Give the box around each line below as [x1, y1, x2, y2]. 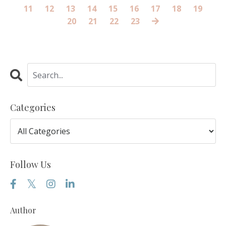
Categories [10, 101, 55, 114]
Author [10, 205, 36, 216]
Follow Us [10, 158, 51, 171]
